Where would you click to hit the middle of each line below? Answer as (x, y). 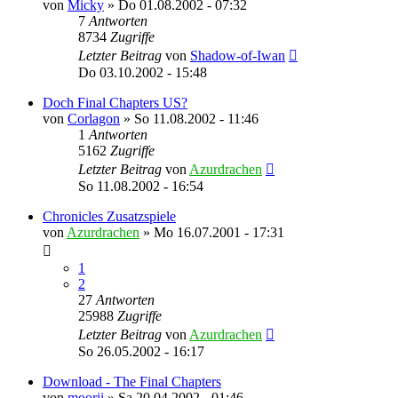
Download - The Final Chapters (132, 381)
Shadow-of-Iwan (238, 55)
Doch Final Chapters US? (115, 102)
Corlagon (94, 118)
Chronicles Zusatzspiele (109, 216)
